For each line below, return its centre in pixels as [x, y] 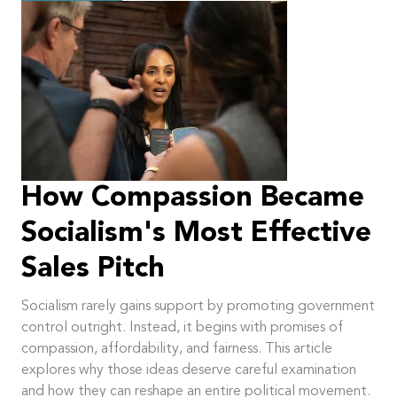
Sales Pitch [93, 269]
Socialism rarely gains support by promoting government [198, 306]
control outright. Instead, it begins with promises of [182, 327]
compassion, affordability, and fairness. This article [177, 349]
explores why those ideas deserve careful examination [189, 370]
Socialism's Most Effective [196, 234]
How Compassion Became [193, 198]
